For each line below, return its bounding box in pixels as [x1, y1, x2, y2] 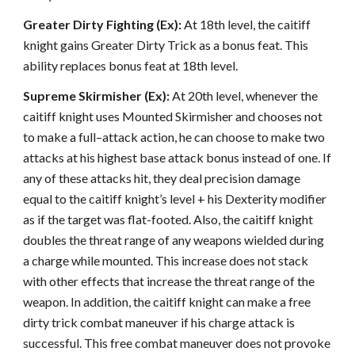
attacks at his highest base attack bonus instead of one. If [23, 150, 332, 165]
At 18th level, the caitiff [181, 17, 311, 32]
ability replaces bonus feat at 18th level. [23, 58, 239, 73]
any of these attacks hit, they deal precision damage [23, 170, 301, 185]
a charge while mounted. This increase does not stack [23, 253, 309, 268]
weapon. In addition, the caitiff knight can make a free [23, 294, 311, 309]
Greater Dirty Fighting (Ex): [23, 17, 182, 32]
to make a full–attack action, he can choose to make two [23, 129, 326, 144]
